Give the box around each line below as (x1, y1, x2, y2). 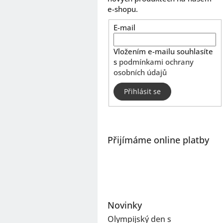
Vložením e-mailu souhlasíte (113, 46, 214, 57)
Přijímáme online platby (108, 134, 209, 146)
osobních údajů (113, 67, 167, 78)
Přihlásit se (124, 87, 161, 97)
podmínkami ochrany (119, 57, 194, 67)
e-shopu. (108, 3, 138, 14)
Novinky (108, 199, 142, 212)
